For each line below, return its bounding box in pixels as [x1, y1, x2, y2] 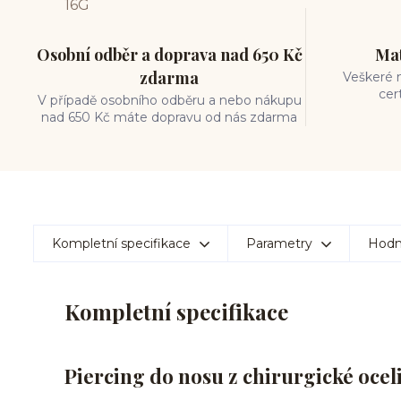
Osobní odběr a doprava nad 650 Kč [36, 44, 303, 65]
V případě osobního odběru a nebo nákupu [37, 92, 302, 108]
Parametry [246, 235, 312, 252]
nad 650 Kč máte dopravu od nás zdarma [41, 109, 298, 125]
